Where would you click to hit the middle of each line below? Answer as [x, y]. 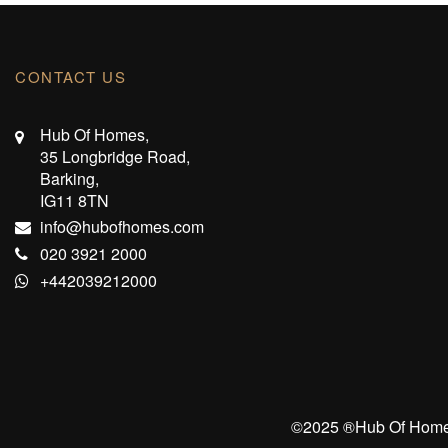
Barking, [69, 178]
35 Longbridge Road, [115, 156]
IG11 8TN [74, 200]
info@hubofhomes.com [122, 226]
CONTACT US [70, 76]
